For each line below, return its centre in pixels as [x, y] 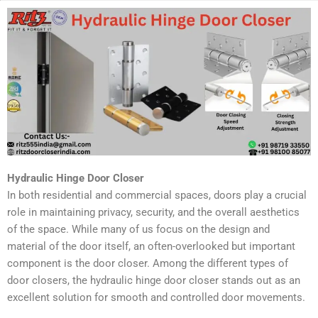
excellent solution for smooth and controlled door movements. [158, 297]
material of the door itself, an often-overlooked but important [151, 246]
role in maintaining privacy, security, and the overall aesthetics [153, 212]
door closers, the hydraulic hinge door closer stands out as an [154, 280]
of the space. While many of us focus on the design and [138, 229]
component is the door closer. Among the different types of [148, 263]
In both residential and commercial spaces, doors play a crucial [157, 195]
